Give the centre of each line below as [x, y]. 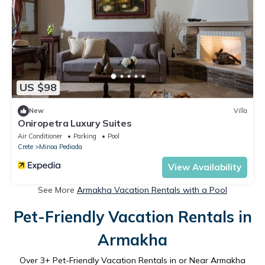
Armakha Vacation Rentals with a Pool [152, 190]
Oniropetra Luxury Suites [75, 123]
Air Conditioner [40, 136]
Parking [85, 136]
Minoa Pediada [61, 146]
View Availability [205, 167]
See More [57, 190]
